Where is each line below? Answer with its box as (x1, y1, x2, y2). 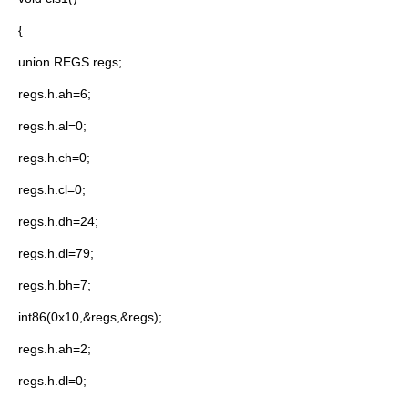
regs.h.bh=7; (18, 278, 91, 292)
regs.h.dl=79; (18, 246, 94, 260)
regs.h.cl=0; (18, 182, 86, 197)
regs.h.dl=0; (18, 373, 87, 388)
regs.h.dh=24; (18, 214, 98, 229)
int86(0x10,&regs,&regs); (18, 310, 162, 324)
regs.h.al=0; (18, 118, 87, 133)
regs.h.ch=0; (18, 150, 90, 165)
